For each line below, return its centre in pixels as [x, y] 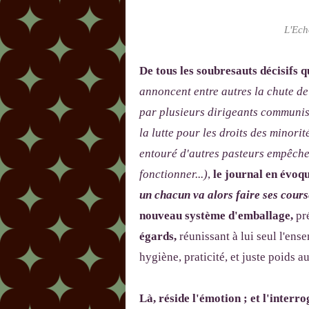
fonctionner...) [173, 175]
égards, [159, 237]
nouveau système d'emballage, [216, 216]
